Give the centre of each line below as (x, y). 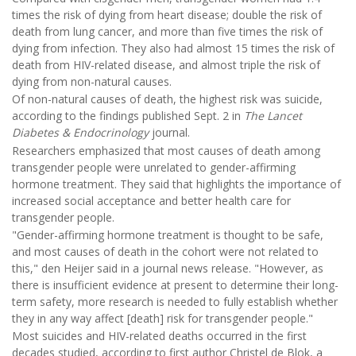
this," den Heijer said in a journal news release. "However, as (168, 269)
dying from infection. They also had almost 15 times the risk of (173, 48)
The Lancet (273, 116)
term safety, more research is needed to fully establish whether (175, 302)
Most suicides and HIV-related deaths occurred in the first (159, 336)
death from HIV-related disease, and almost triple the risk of (166, 64)
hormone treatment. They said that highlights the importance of (176, 184)
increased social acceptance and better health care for (151, 200)
